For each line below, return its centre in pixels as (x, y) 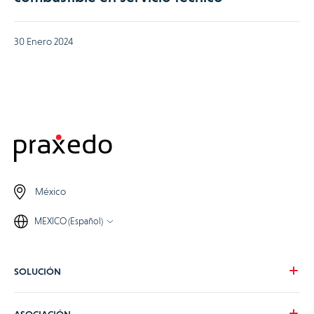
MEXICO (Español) (69, 221)
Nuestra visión (43, 302)
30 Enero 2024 (43, 41)
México (50, 192)
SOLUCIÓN (37, 271)
